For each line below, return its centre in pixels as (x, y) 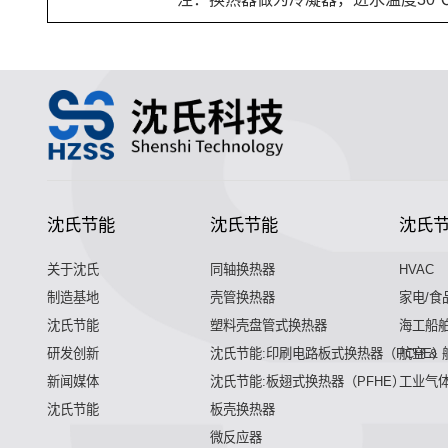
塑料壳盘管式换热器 (268, 325)
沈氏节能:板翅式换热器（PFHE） (307, 381)
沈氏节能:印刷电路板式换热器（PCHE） (327, 353)
